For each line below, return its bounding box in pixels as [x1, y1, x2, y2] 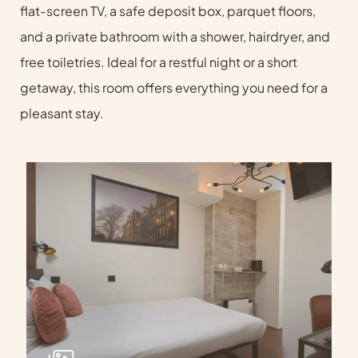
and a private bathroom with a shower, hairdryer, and [19, 28, 330, 45]
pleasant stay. [19, 105, 104, 121]
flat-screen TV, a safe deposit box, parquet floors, [19, 2, 316, 19]
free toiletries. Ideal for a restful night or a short [19, 54, 297, 70]
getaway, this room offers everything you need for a [19, 79, 328, 96]
